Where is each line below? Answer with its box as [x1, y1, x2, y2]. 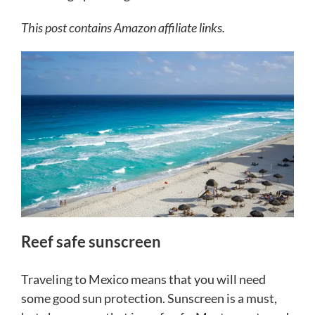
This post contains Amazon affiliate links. [21, 20, 225, 36]
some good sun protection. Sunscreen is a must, [21, 290, 277, 307]
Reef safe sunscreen [21, 232, 161, 252]
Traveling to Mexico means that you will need [21, 271, 266, 288]
